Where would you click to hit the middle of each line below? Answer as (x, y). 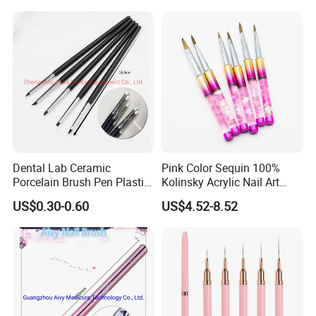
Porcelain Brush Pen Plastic (81, 182)
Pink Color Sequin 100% (220, 168)
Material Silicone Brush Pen (81, 196)
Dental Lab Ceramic (62, 168)
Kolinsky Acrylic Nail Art (220, 182)
